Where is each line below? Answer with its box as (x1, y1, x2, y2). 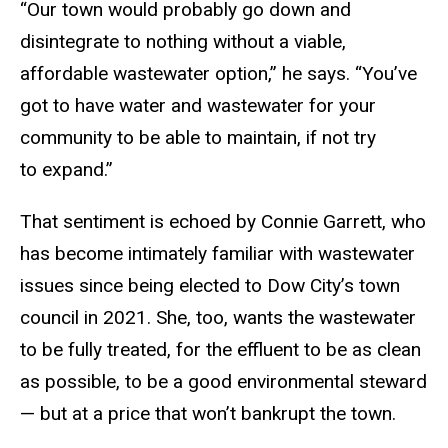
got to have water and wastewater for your (20, 94, 376, 118)
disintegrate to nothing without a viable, (20, 30, 346, 54)
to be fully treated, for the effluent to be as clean (20, 338, 421, 362)
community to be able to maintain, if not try (20, 126, 376, 150)
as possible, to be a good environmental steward (20, 370, 427, 394)
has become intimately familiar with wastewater (20, 242, 415, 266)
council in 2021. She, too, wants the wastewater (20, 306, 416, 330)
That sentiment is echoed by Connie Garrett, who (20, 210, 426, 234)
